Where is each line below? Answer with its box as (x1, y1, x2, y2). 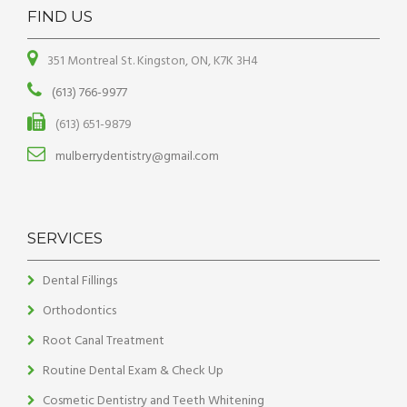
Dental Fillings (43, 271, 117, 293)
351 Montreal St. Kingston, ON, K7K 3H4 (45, 51, 258, 73)
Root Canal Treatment (43, 331, 164, 352)
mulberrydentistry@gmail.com (53, 146, 219, 168)
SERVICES (27, 229, 103, 248)
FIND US (27, 7, 93, 26)
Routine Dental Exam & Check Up (43, 361, 223, 382)
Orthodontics (43, 301, 116, 323)
